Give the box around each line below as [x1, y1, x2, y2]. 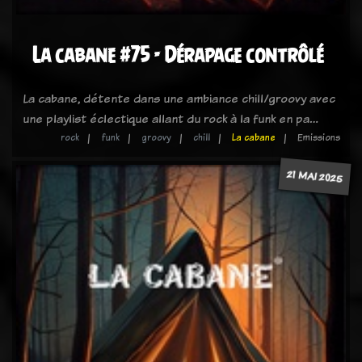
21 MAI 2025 [286, 166, 343, 186]
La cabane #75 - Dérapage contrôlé [32, 43, 323, 66]
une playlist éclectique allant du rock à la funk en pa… [23, 110, 318, 127]
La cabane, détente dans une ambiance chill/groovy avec [23, 90, 335, 107]
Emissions [297, 131, 340, 144]
